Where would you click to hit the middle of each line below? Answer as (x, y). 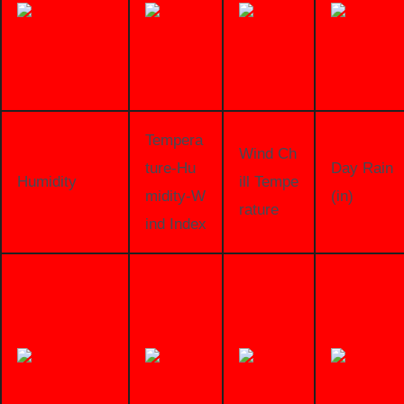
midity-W (175, 196)
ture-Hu (170, 168)
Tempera (174, 140)
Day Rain (362, 168)
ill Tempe (268, 181)
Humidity (46, 181)
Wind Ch (267, 153)
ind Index (175, 224)
